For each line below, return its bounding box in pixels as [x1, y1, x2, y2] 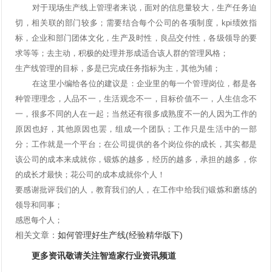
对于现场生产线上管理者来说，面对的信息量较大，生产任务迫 [32, 3, 257, 13]
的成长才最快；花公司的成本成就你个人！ [15, 170, 166, 180]
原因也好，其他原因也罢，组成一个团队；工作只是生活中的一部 [15, 124, 257, 134]
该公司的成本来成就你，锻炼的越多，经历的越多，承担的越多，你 [15, 155, 257, 165]
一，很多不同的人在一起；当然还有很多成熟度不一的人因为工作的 [15, 109, 257, 119]
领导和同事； [15, 200, 63, 210]
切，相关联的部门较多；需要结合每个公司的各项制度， [15, 18, 222, 28]
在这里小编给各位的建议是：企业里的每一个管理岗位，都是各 [32, 79, 257, 89]
